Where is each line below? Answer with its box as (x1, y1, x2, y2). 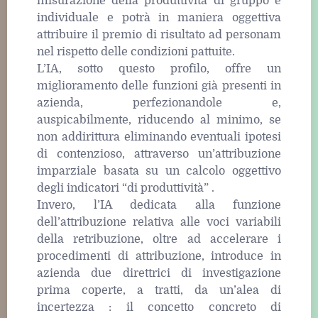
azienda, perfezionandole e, (37, 96, 281, 109)
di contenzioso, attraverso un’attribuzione (37, 147, 281, 160)
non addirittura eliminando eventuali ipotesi (37, 130, 281, 143)
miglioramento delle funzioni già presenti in (37, 79, 281, 92)
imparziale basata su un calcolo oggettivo (37, 164, 281, 177)
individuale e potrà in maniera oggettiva (37, 11, 281, 24)
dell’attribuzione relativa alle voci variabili (37, 215, 281, 229)
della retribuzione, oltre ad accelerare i (37, 232, 281, 246)
